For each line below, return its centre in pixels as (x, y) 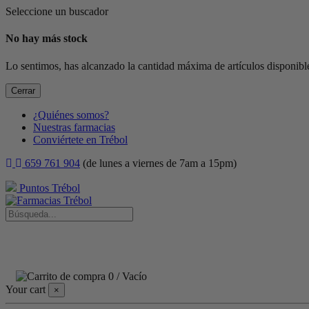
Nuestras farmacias (74, 127)
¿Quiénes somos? (71, 114)
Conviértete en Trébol (80, 139)
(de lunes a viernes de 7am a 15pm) (158, 163)
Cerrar (23, 90)
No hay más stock (47, 39)
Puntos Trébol (48, 188)
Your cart (26, 289)
